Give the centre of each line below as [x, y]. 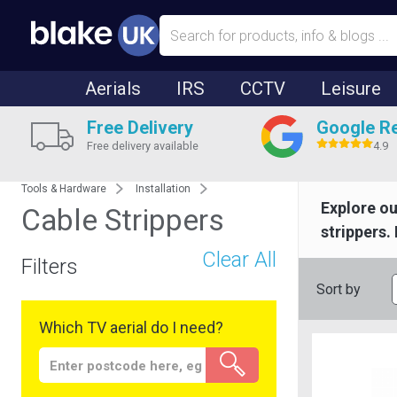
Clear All [239, 260]
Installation [163, 189]
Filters [50, 267]
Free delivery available [143, 146]
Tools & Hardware [64, 189]
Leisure [351, 89]
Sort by [339, 289]
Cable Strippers [123, 220]
